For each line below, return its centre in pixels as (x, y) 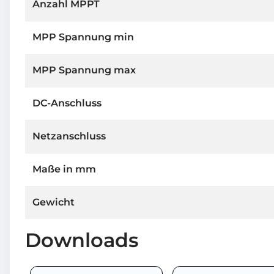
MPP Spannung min (83, 37)
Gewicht (54, 202)
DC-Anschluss (67, 103)
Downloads (82, 240)
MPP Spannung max (84, 70)
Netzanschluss (69, 136)
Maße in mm (64, 169)
